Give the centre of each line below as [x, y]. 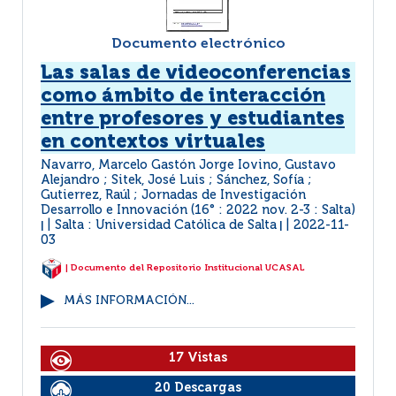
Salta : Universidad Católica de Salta [166, 225]
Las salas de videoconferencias [196, 73]
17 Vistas [198, 358]
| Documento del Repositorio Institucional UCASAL [184, 268]
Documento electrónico [198, 44]
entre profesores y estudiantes [193, 119]
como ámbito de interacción [183, 96]
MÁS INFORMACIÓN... [129, 301]
